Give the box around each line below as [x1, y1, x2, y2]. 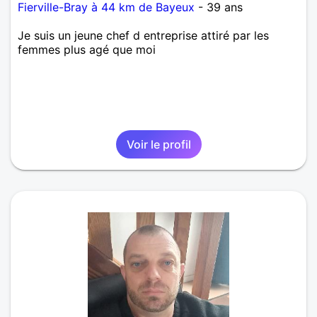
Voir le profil [126, 137, 191, 152]
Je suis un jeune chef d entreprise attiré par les [18, 28, 269, 43]
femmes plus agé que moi [18, 42, 156, 57]
